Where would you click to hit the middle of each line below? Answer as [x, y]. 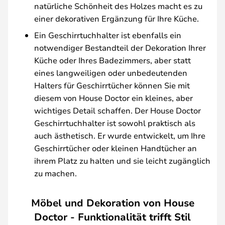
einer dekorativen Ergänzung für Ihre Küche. [117, 18]
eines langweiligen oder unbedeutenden [111, 73]
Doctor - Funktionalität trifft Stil [113, 216]
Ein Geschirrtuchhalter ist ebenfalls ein [108, 35]
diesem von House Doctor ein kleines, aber [114, 98]
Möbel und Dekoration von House [113, 202]
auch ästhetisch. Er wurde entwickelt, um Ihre [120, 135]
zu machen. [55, 173]
